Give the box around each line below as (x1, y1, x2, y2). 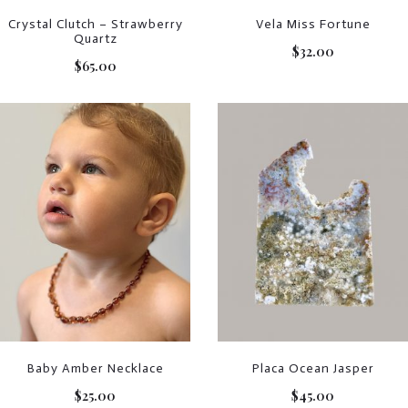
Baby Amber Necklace (26, 360, 164, 376)
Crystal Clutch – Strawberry (7, 16, 183, 33)
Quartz (73, 31, 117, 47)
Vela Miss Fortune (255, 16, 371, 33)
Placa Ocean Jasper (251, 360, 374, 376)
